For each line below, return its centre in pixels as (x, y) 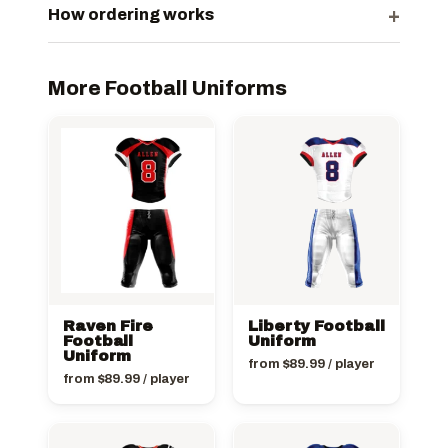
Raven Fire (108, 325)
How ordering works (131, 15)
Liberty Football (316, 325)
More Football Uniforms (167, 87)
